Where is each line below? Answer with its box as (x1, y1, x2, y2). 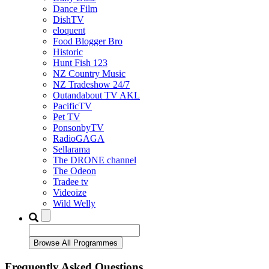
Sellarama (53, 144, 90, 154)
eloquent (53, 25, 85, 35)
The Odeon (53, 165, 96, 176)
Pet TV (53, 111, 80, 122)
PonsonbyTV (53, 122, 104, 133)
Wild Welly (53, 198, 95, 208)
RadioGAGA (53, 133, 104, 144)
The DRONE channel (53, 154, 136, 165)
